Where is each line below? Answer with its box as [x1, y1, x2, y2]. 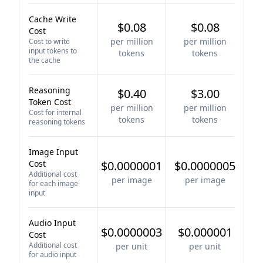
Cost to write [29, 36, 70, 46]
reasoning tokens [29, 117, 85, 127]
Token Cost [29, 96, 71, 107]
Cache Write [29, 14, 76, 25]
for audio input [29, 249, 76, 259]
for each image [29, 178, 78, 188]
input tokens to [29, 46, 77, 56]
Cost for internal [29, 107, 82, 117]
